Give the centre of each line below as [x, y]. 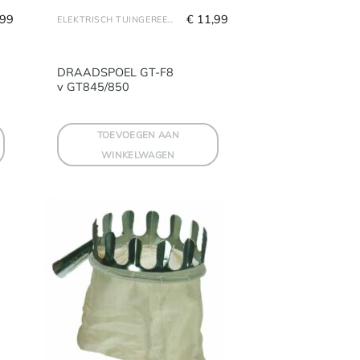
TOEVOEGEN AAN [138, 134]
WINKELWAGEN [138, 154]
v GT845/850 [94, 87]
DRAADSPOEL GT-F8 [116, 73]
